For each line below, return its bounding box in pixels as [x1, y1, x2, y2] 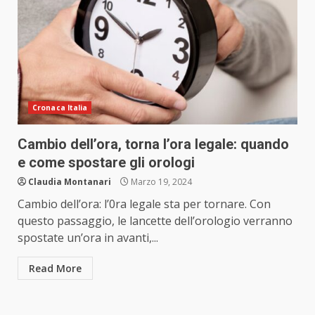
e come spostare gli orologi [18, 154, 195, 172]
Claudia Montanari [28, 176, 111, 188]
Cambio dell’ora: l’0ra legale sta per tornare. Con [18, 196, 271, 212]
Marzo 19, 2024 [129, 176, 192, 188]
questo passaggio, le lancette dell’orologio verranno [18, 213, 292, 229]
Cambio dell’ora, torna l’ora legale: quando [18, 136, 289, 153]
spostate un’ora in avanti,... [18, 230, 158, 246]
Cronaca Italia [32, 103, 88, 113]
